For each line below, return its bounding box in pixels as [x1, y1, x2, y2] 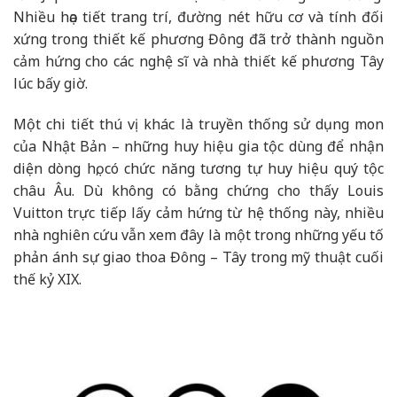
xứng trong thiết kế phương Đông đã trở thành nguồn [13, 28, 384, 49]
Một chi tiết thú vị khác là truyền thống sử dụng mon [13, 113, 384, 134]
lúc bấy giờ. [13, 73, 88, 93]
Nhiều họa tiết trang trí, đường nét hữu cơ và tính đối [13, 6, 384, 27]
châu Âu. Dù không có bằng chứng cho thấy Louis [13, 180, 384, 200]
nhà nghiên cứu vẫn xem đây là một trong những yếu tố [13, 224, 384, 245]
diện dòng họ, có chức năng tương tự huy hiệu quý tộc [13, 158, 384, 178]
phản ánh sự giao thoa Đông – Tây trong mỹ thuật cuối [13, 246, 384, 267]
